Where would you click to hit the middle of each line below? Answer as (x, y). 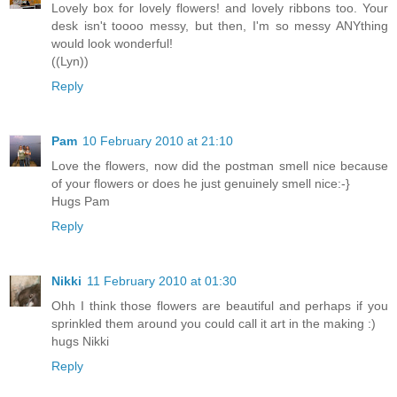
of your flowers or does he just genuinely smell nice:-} (201, 183)
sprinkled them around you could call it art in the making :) (214, 323)
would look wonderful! (112, 44)
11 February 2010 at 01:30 (162, 280)
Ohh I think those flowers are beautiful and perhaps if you (220, 305)
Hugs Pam (81, 201)
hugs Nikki (80, 341)
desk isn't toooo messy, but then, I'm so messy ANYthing (220, 26)
